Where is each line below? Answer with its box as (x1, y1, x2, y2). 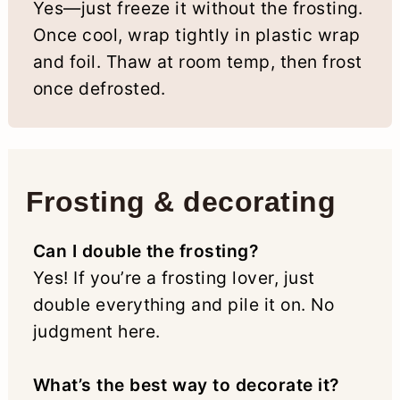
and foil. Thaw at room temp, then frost (32, 50, 362, 72)
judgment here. (32, 320, 161, 342)
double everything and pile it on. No (32, 293, 335, 315)
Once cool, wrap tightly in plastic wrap (32, 23, 361, 46)
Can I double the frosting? (32, 239, 259, 262)
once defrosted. (32, 77, 166, 99)
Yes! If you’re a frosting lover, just (32, 266, 315, 288)
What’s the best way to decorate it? (32, 373, 339, 396)
